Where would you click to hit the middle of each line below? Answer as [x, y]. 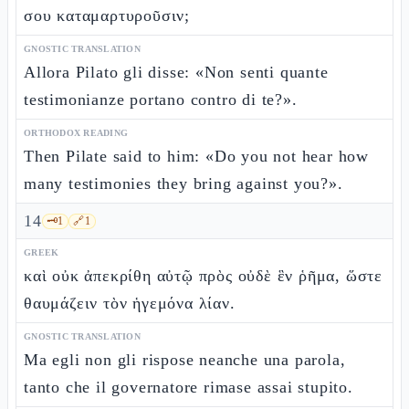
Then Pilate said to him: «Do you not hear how [196, 156]
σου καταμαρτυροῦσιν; [107, 16]
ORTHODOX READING [76, 133]
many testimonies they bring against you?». [184, 184]
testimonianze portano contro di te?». [161, 100]
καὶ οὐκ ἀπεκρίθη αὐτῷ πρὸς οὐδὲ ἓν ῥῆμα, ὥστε [203, 276]
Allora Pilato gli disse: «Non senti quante [176, 72]
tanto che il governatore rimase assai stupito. [189, 387]
